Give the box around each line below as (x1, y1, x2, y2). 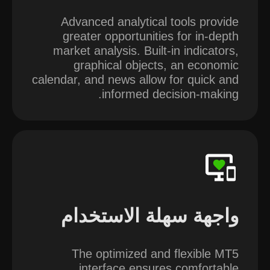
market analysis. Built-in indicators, (53, 44, 239, 57)
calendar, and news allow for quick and (32, 73, 239, 86)
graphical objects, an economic (74, 58, 239, 72)
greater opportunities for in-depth (63, 30, 239, 43)
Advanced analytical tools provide (61, 15, 239, 28)
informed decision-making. (102, 87, 239, 101)
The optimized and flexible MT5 (72, 247, 239, 260)
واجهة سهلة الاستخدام (61, 205, 239, 227)
